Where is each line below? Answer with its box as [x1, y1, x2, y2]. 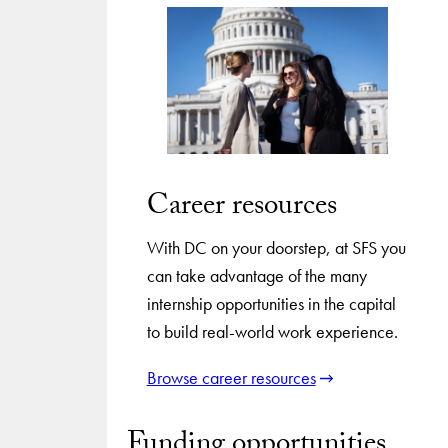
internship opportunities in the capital [146, 292, 396, 316]
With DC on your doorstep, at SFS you [146, 236, 406, 260]
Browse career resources [146, 366, 316, 390]
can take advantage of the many [146, 264, 367, 288]
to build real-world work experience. [146, 320, 398, 344]
